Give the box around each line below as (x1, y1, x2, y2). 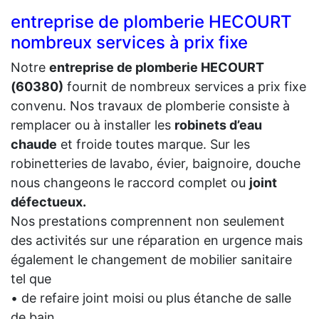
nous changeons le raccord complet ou (11, 174, 249, 190)
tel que (11, 271, 51, 286)
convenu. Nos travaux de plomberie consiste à (11, 98, 290, 113)
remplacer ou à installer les (11, 117, 174, 132)
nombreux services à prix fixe (11, 31, 248, 53)
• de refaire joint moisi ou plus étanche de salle (11, 290, 291, 305)
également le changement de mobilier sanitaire (11, 251, 292, 267)
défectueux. (11, 194, 86, 209)
